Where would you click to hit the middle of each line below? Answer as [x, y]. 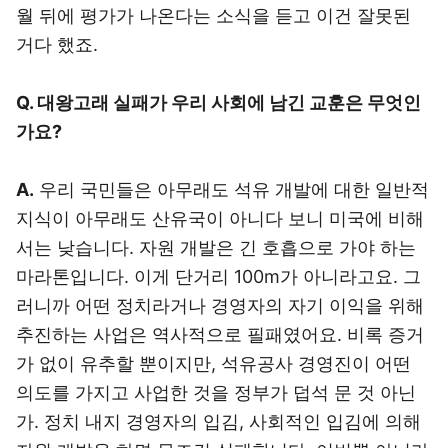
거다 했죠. [57, 44]
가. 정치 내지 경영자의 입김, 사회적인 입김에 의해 [218, 421]
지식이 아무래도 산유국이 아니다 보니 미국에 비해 [220, 218]
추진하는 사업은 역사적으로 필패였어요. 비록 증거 [220, 334]
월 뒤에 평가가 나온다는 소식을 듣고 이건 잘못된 [213, 15]
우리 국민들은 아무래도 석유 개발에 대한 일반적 [231, 189]
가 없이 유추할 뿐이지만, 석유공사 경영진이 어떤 [213, 363]
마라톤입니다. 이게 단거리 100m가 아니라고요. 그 [218, 276]
